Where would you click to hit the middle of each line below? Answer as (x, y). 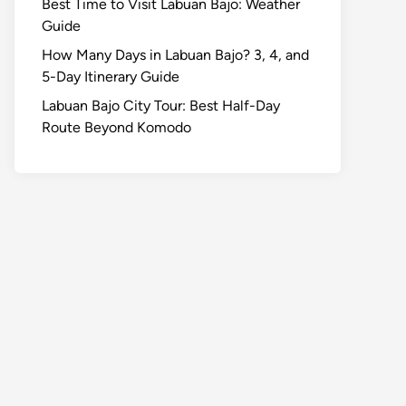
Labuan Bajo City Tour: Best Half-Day (161, 105)
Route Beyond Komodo (116, 127)
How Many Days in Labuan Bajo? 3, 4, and (175, 54)
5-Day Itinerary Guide (111, 76)
